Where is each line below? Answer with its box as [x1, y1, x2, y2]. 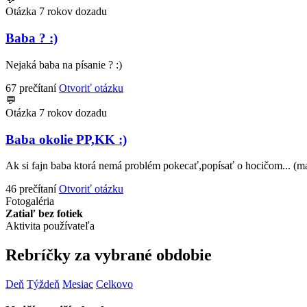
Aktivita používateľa [5, 220, 95, 232]
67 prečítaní [5, 82, 56, 94]
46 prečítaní [5, 183, 56, 195]
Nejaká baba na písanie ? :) [5, 58, 122, 71]
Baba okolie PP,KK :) [5, 132, 127, 147]
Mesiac [62, 278, 93, 291]
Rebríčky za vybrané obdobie [5, 246, 212, 265]
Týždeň [27, 278, 60, 291]
